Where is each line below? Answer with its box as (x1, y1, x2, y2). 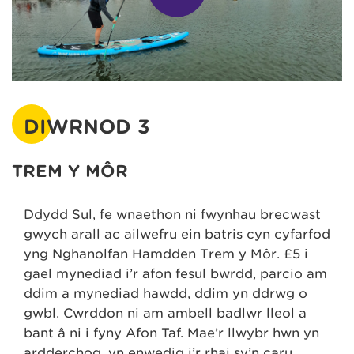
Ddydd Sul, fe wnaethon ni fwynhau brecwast (24, 207, 321, 223)
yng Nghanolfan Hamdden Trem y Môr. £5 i (24, 247, 308, 262)
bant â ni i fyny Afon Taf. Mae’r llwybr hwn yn (24, 326, 319, 341)
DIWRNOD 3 (24, 115, 150, 139)
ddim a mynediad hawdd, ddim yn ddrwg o (24, 286, 307, 302)
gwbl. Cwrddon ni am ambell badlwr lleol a (24, 306, 307, 322)
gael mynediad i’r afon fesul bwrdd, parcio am (24, 266, 327, 282)
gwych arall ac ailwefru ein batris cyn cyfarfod (24, 227, 330, 243)
